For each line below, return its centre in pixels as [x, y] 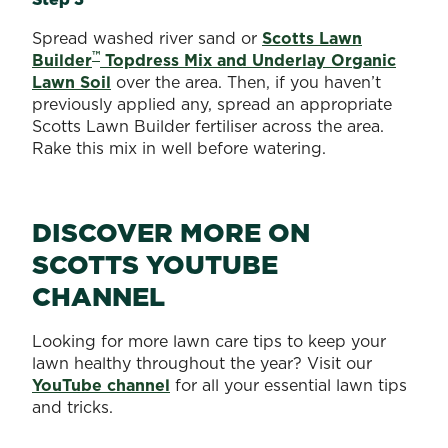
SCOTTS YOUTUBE [155, 264]
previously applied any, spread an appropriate [212, 103]
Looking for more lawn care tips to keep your [209, 340]
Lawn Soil [71, 81]
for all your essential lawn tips [288, 384]
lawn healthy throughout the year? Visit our [202, 362]
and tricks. [72, 406]
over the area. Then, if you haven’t [246, 81]
